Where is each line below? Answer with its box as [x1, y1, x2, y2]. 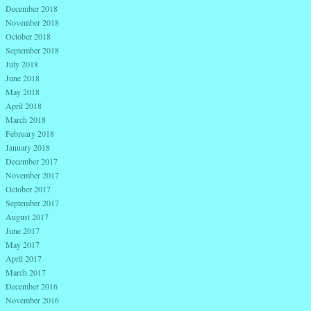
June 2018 [6, 72, 40, 84]
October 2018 [6, 31, 51, 42]
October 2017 [6, 183, 51, 195]
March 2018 [6, 114, 46, 126]
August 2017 [6, 211, 49, 223]
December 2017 [6, 155, 58, 167]
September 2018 [6, 44, 59, 56]
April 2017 [6, 253, 42, 264]
